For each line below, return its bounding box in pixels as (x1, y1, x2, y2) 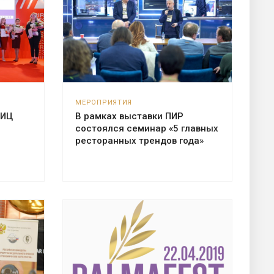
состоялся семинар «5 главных (75, 122, 219, 134)
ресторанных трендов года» (75, 135, 204, 146)
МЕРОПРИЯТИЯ (75, 98, 133, 106)
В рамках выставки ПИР (75, 110, 184, 122)
